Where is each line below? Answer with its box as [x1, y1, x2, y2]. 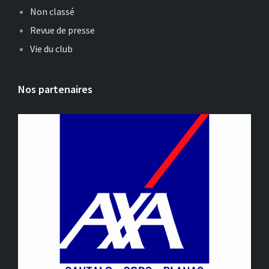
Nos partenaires [18, 82, 92, 96]
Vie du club [30, 43, 73, 55]
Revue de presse [30, 24, 95, 36]
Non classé [30, 5, 74, 17]
